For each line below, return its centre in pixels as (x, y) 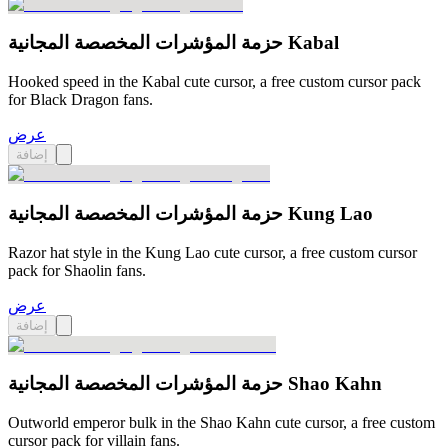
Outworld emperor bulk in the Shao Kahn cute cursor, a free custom (221, 423)
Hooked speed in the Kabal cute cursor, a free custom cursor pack (214, 82)
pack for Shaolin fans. (77, 270)
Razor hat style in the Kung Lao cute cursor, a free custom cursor (212, 252)
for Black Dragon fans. (80, 100)
